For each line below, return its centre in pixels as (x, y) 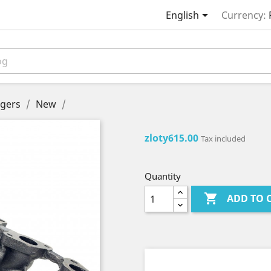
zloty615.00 (171, 138)
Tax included (223, 139)
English (182, 15)
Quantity (163, 176)
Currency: (243, 15)
